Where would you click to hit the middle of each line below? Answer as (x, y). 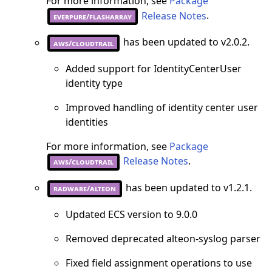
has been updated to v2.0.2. (185, 42)
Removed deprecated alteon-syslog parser (163, 238)
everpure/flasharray (93, 16)
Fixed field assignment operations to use (159, 263)
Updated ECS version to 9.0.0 (131, 214)
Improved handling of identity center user (162, 108)
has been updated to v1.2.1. (188, 188)
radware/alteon (85, 189)
